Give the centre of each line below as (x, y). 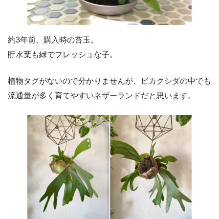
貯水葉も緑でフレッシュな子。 (63, 54)
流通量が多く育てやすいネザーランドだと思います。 (102, 95)
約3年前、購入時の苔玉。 (53, 40)
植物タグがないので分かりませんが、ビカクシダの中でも (109, 81)
